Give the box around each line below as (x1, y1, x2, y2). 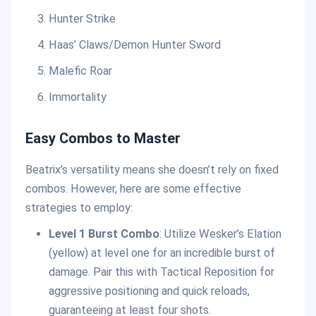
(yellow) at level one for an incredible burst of (48, 245, 275, 260)
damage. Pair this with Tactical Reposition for (48, 265, 274, 279)
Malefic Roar (48, 63, 112, 78)
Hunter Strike (48, 11, 116, 25)
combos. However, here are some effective (25, 181, 241, 195)
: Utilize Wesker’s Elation (159, 226, 281, 241)
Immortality (48, 90, 107, 104)
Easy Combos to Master (25, 129, 181, 147)
